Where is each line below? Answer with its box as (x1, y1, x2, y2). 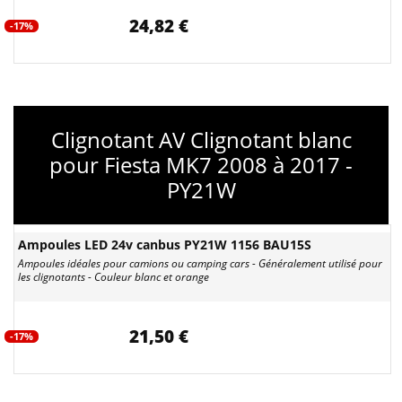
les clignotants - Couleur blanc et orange (18, 269, 209, 284)
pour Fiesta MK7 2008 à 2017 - (49, 150, 353, 179)
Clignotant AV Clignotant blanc (50, 125, 352, 154)
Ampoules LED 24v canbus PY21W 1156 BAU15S (18, 236, 311, 253)
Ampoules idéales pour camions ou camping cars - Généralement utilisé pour (18, 256, 382, 271)
